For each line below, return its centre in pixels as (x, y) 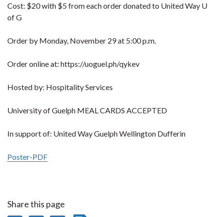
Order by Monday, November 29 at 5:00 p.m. (82, 41)
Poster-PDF (27, 157)
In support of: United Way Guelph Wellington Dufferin (96, 134)
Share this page (36, 204)
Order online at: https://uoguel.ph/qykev (73, 64)
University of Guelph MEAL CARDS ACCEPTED (87, 110)
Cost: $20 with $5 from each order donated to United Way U (107, 6)
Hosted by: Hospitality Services (60, 87)
